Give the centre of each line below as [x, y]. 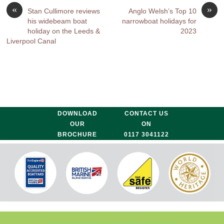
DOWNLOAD [77, 113]
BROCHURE [77, 134]
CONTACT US [147, 113]
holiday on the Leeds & [64, 31]
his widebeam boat [57, 21]
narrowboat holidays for [159, 21]
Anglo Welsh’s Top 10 [162, 11]
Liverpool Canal [31, 41]
